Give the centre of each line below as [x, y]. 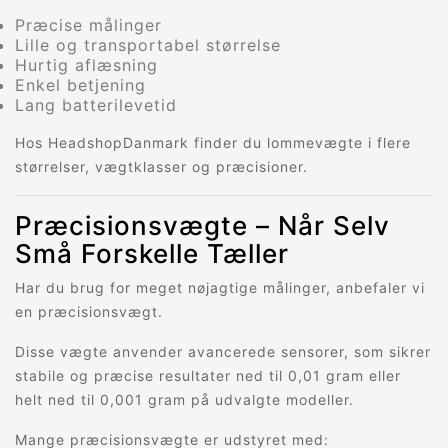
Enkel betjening [80, 85]
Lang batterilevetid [96, 105]
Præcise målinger [88, 25]
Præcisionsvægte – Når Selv [202, 226]
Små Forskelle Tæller [152, 254]
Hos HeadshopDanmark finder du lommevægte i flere [213, 143]
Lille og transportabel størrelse [148, 45]
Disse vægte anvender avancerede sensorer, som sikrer [223, 352]
